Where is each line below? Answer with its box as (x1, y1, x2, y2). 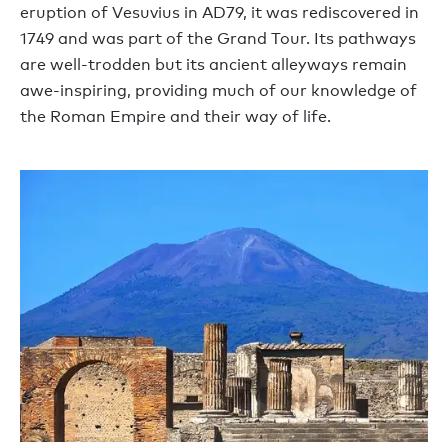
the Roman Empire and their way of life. (20, 107, 331, 127)
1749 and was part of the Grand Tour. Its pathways (20, 29, 416, 49)
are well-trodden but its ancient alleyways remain (20, 55, 407, 75)
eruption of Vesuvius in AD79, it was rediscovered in (20, 3, 419, 23)
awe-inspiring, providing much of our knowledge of (20, 81, 417, 101)
